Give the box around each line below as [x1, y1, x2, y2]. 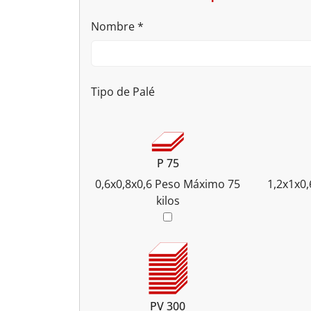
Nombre [91, 18, 137, 34]
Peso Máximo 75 [155, 176, 241, 192]
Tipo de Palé [91, 83, 155, 99]
